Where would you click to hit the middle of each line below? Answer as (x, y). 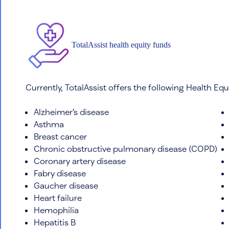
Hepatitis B (55, 222)
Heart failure (58, 197)
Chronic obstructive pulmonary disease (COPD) (125, 148)
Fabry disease (60, 173)
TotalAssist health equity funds (121, 44)
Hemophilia (56, 210)
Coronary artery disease (80, 161)
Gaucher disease (66, 185)
